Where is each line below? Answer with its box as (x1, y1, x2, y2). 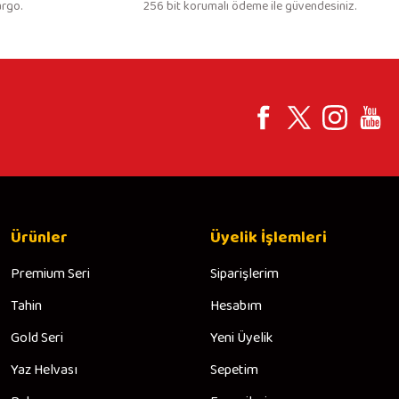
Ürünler (11, 225, 68, 250)
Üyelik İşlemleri (210, 225, 327, 250)
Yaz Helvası (11, 359, 77, 381)
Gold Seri (11, 327, 63, 349)
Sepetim (210, 359, 258, 381)
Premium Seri (11, 263, 90, 285)
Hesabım (210, 295, 262, 317)
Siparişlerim (210, 263, 279, 285)
